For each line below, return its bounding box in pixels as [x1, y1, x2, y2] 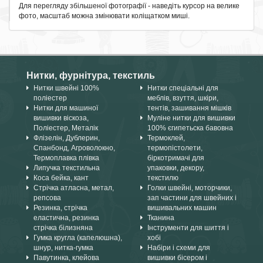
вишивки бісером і [147, 254, 207, 262]
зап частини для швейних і [147, 194, 237, 202]
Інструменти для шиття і [147, 224, 229, 232]
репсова [33, 194, 61, 202]
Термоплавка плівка [33, 154, 99, 162]
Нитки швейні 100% [33, 84, 99, 92]
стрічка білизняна [33, 224, 93, 232]
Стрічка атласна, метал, [33, 184, 114, 192]
